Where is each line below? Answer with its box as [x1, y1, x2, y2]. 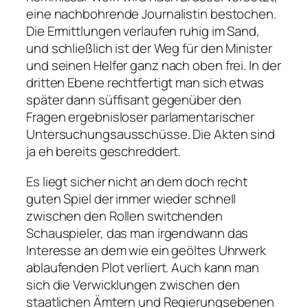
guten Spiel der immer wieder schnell [26, 189, 236, 208]
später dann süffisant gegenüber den [26, 91, 241, 109]
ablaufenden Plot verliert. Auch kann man [26, 258, 259, 276]
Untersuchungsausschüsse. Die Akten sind [26, 125, 276, 144]
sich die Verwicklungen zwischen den [26, 275, 240, 294]
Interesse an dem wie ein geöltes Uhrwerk [26, 241, 266, 259]
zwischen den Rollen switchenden [26, 206, 223, 225]
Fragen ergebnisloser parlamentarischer [26, 108, 255, 126]
